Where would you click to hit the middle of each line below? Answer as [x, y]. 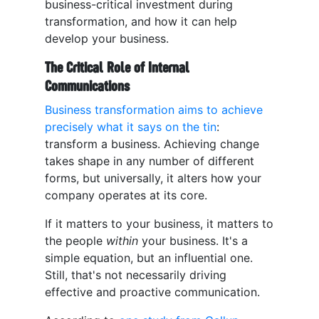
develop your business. [107, 39]
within [124, 241]
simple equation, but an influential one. [149, 258]
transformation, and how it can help [141, 22]
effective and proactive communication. [152, 292]
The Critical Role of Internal [117, 68]
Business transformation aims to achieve [154, 110]
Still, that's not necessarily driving [136, 275]
